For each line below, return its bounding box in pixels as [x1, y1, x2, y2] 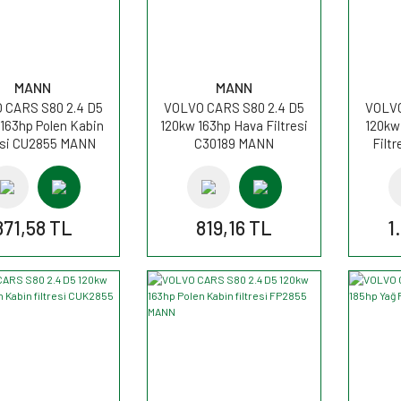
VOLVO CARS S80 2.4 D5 [164, 98, 304, 115]
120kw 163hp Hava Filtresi [160, 116, 308, 133]
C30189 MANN [194, 134, 274, 151]
